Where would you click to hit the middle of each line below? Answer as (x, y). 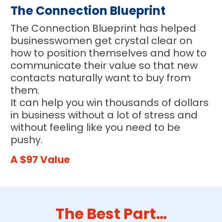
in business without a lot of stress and (104, 115)
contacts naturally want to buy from (101, 78)
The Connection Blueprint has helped (104, 28)
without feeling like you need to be (96, 128)
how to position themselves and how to (109, 53)
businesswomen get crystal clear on (102, 41)
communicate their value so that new (104, 66)
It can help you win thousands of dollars (110, 103)
